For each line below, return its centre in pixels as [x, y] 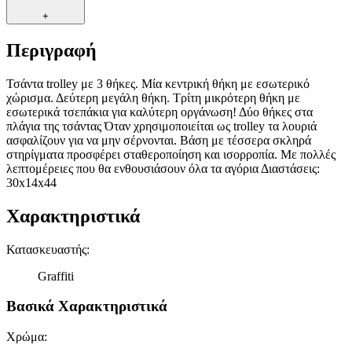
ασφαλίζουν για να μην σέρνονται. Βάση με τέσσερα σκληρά [159, 140]
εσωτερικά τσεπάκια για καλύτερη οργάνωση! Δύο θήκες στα [159, 112]
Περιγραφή [51, 51]
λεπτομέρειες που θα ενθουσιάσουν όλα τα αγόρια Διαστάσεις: [163, 168]
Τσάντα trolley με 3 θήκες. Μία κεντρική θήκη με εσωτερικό [158, 83]
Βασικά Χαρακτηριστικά [87, 306]
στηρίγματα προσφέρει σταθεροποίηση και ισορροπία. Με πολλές [171, 154]
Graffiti [56, 276]
